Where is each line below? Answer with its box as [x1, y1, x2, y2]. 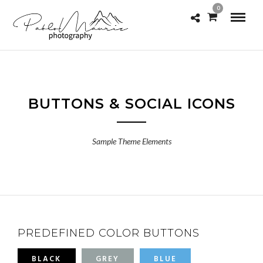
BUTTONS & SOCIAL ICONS [28, 95, 235, 112]
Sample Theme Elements [92, 136, 171, 146]
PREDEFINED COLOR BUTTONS [18, 227, 200, 240]
